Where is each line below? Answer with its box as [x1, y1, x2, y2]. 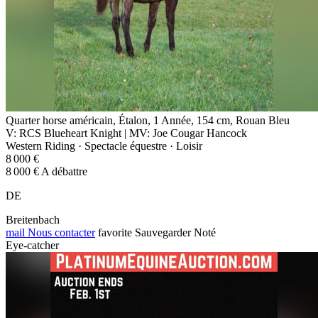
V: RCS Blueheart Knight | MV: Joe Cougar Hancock [6, 126, 247, 139]
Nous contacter [25, 226, 95, 238]
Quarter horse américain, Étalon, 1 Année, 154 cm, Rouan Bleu [6, 114, 290, 126]
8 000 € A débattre [6, 165, 87, 177]
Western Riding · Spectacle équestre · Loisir [6, 139, 202, 152]
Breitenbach [6, 213, 60, 226]
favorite [98, 226, 132, 238]
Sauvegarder [135, 226, 191, 238]
